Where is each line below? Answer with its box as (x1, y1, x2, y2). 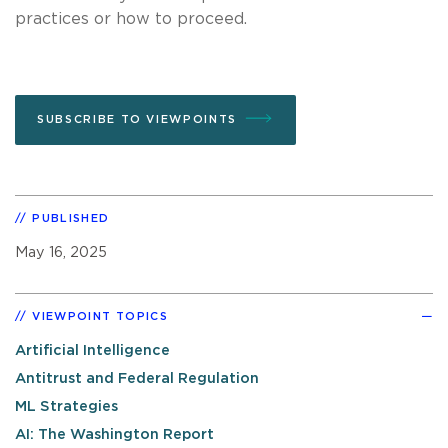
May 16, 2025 (15, 244, 107, 260)
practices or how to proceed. (15, 10, 247, 27)
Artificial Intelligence (15, 342, 170, 358)
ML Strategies (15, 399, 118, 415)
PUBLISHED (32, 212, 110, 224)
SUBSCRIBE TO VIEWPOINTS (37, 113, 237, 125)
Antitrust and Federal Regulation (15, 371, 259, 387)
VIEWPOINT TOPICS (32, 310, 169, 322)
